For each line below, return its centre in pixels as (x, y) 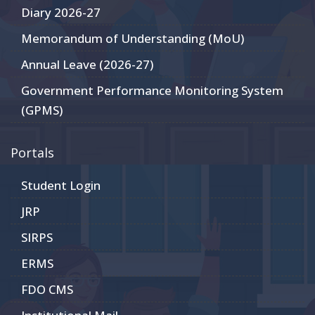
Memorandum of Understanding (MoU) (133, 38)
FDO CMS (47, 289)
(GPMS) (42, 110)
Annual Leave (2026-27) (87, 64)
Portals (32, 153)
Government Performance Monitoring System (152, 90)
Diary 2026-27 (61, 12)
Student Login (61, 185)
